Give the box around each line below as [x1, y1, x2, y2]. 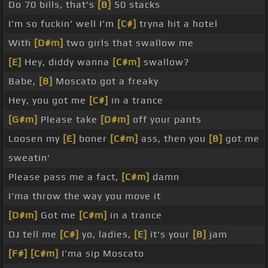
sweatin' [8, 152, 50, 164]
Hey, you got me [8, 95, 89, 106]
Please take [38, 114, 100, 126]
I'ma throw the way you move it [8, 190, 161, 202]
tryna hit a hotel [136, 18, 218, 30]
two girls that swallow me [63, 37, 194, 49]
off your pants [130, 114, 202, 126]
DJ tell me [8, 229, 60, 240]
